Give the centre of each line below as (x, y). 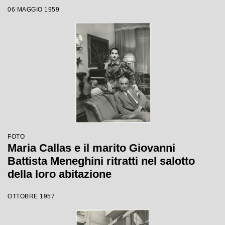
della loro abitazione (60, 174)
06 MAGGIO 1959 (33, 10)
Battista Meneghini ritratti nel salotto (101, 161)
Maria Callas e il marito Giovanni (91, 148)
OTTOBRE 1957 (31, 196)
